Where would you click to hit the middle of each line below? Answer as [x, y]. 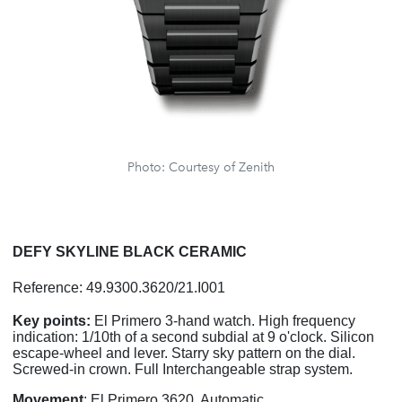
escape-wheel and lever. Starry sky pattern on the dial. [184, 354]
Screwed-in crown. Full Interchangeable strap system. [183, 370]
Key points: [52, 321]
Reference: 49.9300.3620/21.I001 [119, 288]
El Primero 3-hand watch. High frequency [223, 321]
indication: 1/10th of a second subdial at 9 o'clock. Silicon [193, 337]
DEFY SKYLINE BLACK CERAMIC [130, 252]
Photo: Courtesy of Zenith [201, 167]
